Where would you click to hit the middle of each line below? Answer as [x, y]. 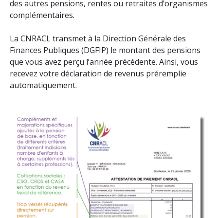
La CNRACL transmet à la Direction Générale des [98, 38]
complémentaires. [42, 15]
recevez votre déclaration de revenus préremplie [98, 73]
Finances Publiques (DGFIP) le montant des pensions [105, 50]
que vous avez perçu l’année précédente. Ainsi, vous [104, 62]
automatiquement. [43, 85]
